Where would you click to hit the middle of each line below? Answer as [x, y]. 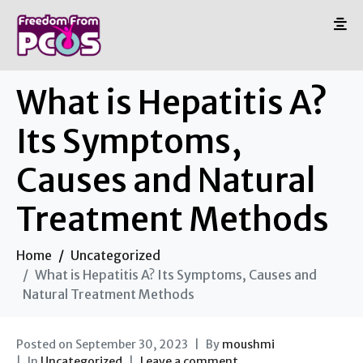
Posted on [46, 344]
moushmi [248, 344]
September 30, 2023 [132, 344]
